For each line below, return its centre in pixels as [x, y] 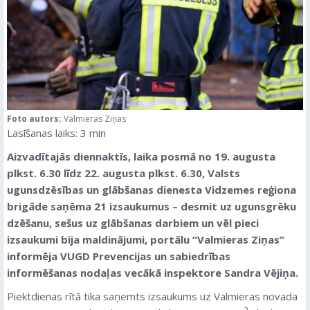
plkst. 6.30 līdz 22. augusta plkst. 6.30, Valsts [124, 173]
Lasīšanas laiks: [42, 133]
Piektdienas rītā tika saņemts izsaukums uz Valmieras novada [152, 296]
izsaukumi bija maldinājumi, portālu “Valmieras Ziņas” [146, 239]
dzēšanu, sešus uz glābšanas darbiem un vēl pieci [133, 222]
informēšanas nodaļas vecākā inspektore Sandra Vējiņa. [153, 272]
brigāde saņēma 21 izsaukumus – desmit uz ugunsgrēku [152, 206]
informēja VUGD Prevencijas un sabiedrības [119, 256]
